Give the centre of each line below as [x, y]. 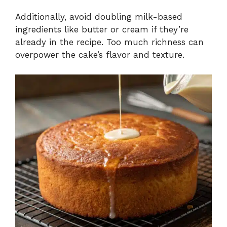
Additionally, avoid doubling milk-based [99, 17]
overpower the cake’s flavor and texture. [100, 55]
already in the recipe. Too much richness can [109, 42]
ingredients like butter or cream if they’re [102, 30]
